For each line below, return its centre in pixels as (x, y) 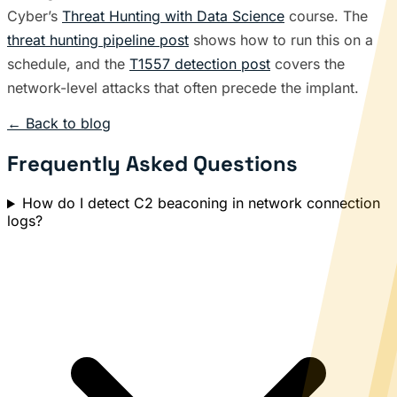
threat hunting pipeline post (98, 39)
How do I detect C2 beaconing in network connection (201, 203)
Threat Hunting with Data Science (173, 16)
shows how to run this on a (281, 39)
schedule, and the (68, 63)
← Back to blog (59, 123)
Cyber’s (35, 16)
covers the (307, 63)
